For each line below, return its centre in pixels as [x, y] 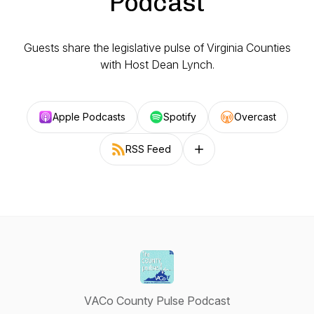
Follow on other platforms [250, 155]
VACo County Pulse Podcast [157, 301]
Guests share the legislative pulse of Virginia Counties [157, 48]
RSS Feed [148, 149]
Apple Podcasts [89, 117]
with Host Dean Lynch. [157, 64]
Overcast [255, 117]
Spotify [179, 117]
